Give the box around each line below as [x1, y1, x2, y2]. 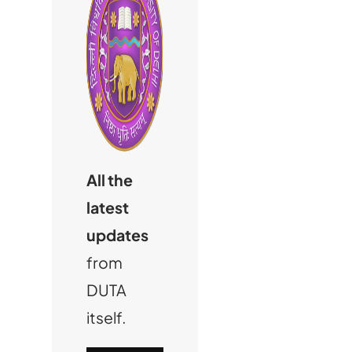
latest [86, 198, 130, 218]
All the [86, 170, 134, 190]
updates [86, 225, 149, 245]
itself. [86, 308, 127, 328]
